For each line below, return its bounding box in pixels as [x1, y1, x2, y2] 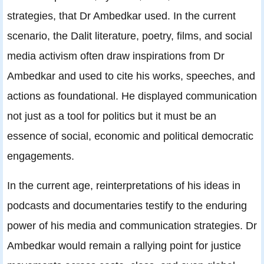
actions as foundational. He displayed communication [7, 90, 257, 103]
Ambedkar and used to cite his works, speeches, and [7, 70, 255, 82]
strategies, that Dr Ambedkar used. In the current [7, 9, 236, 22]
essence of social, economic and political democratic [7, 130, 253, 143]
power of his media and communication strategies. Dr [7, 219, 257, 232]
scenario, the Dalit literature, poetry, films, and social [7, 29, 252, 42]
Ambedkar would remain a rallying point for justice [7, 239, 241, 252]
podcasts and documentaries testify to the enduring [7, 199, 247, 212]
